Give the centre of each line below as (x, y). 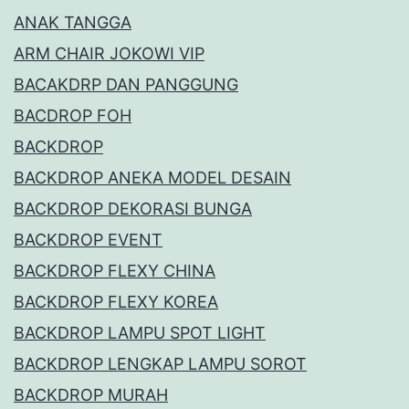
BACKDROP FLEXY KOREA (116, 302)
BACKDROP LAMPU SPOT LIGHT (140, 333)
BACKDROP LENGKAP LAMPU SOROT (160, 364)
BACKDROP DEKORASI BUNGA (133, 209)
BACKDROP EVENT (88, 240)
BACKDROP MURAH (91, 395)
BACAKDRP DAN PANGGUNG (126, 85)
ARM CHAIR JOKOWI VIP (109, 54)
